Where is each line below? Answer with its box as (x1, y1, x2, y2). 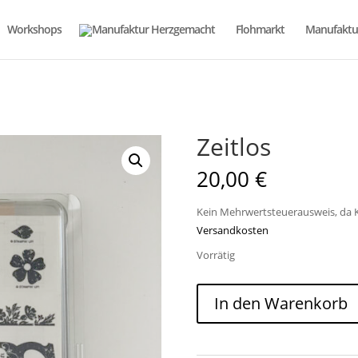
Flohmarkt (236, 22, 284, 37)
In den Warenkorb (213, 292, 348, 314)
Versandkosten (196, 224, 268, 237)
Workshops (7, 22, 62, 37)
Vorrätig (196, 248, 235, 262)
